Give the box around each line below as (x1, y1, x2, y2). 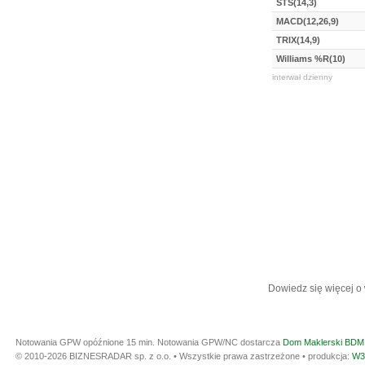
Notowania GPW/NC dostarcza (157, 337, 283, 347)
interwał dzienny (272, 73, 332, 81)
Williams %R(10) (276, 54, 345, 64)
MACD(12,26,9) (276, 16, 339, 26)
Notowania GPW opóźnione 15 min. (15, 337, 157, 347)
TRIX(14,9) (276, 35, 320, 45)
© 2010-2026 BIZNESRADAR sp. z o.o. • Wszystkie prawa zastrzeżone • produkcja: (15, 351, 352, 361)
